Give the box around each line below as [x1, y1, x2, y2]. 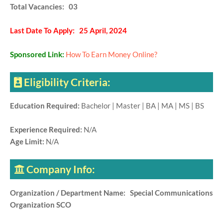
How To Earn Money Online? [66, 50, 157, 59]
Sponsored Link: [10, 50, 66, 59]
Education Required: [10, 101, 81, 111]
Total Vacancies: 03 [10, 2, 78, 11]
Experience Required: [10, 125, 84, 134]
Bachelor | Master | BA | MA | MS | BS [81, 101, 204, 111]
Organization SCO [10, 200, 71, 210]
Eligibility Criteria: [22, 76, 112, 89]
